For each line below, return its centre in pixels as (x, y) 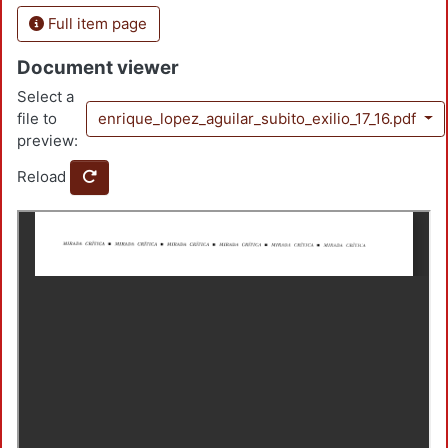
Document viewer (98, 67)
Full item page (96, 23)
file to (37, 119)
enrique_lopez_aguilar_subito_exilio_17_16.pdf (258, 119)
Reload (41, 177)
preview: (47, 141)
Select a (45, 97)
